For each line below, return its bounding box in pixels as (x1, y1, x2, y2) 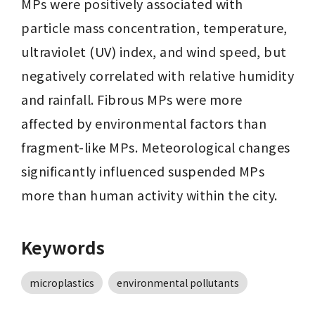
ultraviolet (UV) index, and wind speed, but (21, 42, 287, 60)
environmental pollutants (117, 276, 239, 290)
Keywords (21, 235, 105, 259)
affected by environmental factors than (21, 114, 266, 132)
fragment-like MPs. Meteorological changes (21, 138, 290, 156)
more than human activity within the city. (21, 186, 278, 204)
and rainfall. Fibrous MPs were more (21, 90, 243, 108)
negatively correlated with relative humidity (21, 66, 294, 84)
